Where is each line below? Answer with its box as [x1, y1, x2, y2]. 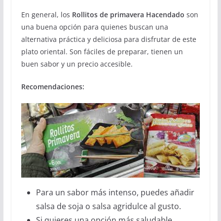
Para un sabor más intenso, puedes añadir [36, 187, 194, 198]
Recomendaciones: [21, 81, 84, 91]
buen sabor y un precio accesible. [21, 59, 133, 69]
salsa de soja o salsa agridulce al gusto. [36, 201, 181, 212]
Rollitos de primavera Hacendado [72, 9, 184, 19]
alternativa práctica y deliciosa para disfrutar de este [21, 34, 196, 44]
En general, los [21, 9, 72, 19]
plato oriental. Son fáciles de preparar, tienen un [21, 46, 183, 56]
